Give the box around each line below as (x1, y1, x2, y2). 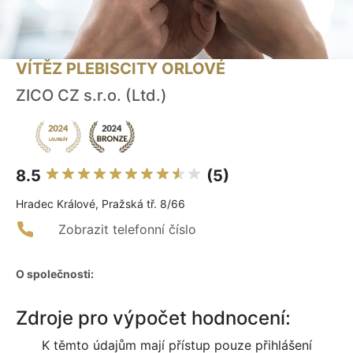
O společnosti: (16, 267, 94, 281)
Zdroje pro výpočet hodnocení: (16, 307, 291, 330)
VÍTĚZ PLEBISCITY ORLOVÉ (16, 59, 225, 79)
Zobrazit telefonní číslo (58, 221, 196, 238)
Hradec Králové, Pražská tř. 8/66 (16, 197, 185, 211)
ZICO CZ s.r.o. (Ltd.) (16, 86, 167, 106)
